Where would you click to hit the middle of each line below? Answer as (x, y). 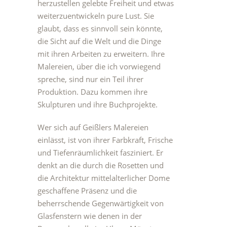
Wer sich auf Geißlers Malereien (93, 127)
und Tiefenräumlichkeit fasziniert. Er (100, 153)
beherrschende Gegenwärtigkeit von (101, 203)
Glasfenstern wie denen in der (90, 216)
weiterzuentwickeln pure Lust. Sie (96, 16)
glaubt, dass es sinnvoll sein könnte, (100, 28)
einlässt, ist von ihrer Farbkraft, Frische (105, 140)
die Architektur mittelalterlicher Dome (104, 178)
